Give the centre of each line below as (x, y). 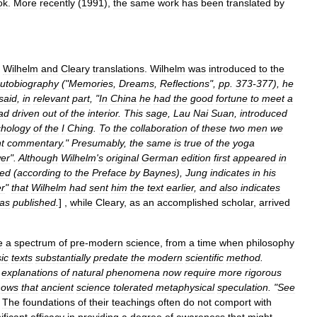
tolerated (133, 287)
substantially (63, 258)
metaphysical (185, 287)
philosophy (270, 243)
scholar (237, 202)
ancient (57, 287)
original (122, 158)
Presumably (98, 143)
